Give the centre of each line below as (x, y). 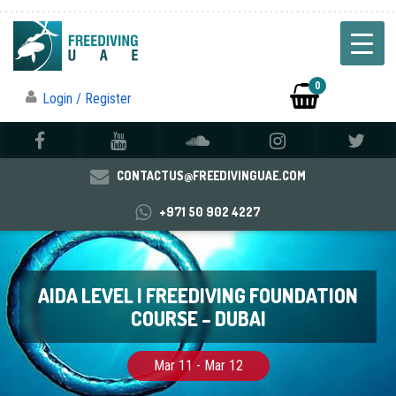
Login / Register (87, 99)
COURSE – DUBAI (198, 319)
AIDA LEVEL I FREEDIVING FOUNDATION (198, 296)
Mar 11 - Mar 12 (198, 366)
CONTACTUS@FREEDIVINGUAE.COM (211, 176)
